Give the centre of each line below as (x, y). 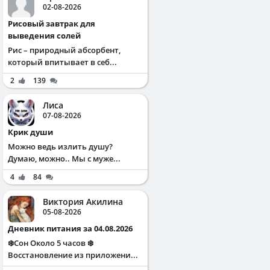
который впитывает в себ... (62, 62)
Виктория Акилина (83, 201)
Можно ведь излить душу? (60, 146)
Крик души (33, 132)
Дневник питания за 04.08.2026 (73, 228)
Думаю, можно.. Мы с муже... (64, 158)
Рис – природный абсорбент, (64, 50)
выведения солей (44, 35)
